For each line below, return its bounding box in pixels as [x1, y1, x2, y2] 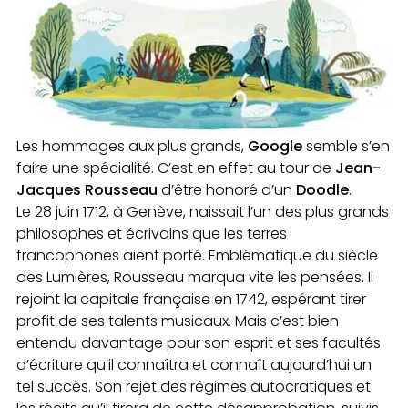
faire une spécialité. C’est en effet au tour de [16, 157, 335, 178]
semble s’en [302, 135, 390, 157]
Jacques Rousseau [16, 178, 158, 200]
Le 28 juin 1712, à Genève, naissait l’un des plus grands [16, 200, 389, 222]
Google [248, 135, 302, 157]
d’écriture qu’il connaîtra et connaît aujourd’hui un [16, 353, 372, 375]
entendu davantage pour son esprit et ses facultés [16, 331, 381, 353]
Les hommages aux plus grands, [16, 135, 248, 157]
